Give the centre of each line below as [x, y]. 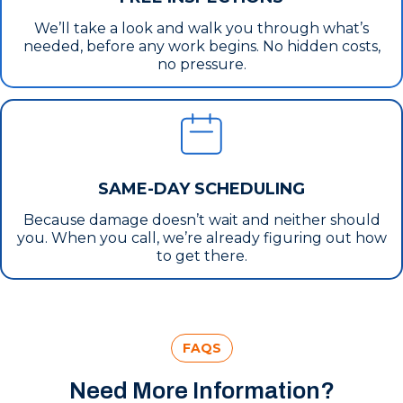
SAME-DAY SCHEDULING [201, 188]
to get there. [201, 255]
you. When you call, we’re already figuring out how [201, 237]
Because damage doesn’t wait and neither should [201, 219]
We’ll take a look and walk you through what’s [201, 28]
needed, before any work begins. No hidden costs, [201, 46]
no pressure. [201, 64]
